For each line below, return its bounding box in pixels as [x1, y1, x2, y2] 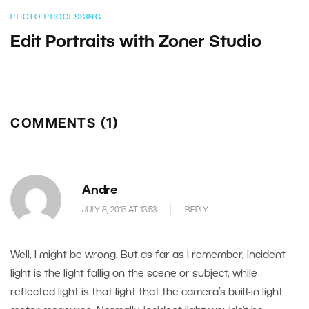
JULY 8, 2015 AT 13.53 [82, 206, 157, 214]
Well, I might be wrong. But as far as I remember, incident [10, 250, 286, 261]
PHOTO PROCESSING [10, 14, 101, 21]
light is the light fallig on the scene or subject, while [10, 269, 257, 279]
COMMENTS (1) [10, 119, 119, 131]
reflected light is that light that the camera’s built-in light [10, 288, 283, 298]
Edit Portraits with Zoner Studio [10, 35, 261, 51]
